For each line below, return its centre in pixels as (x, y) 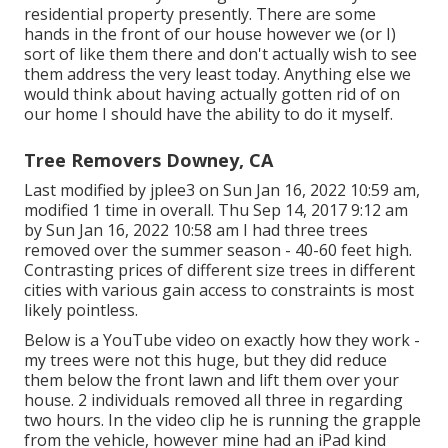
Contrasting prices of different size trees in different (219, 269)
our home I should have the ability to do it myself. (208, 113)
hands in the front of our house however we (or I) (210, 33)
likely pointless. (81, 309)
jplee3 (172, 189)
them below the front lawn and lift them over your (211, 379)
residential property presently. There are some (200, 13)
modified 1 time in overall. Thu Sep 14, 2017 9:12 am (216, 209)
